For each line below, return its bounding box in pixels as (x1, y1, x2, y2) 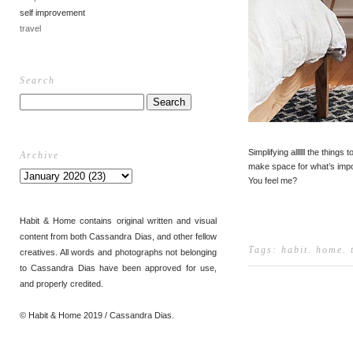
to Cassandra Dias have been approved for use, (20, 263, 217, 273)
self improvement (20, 7, 85, 17)
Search (20, 75, 55, 86)
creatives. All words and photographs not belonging (20, 247, 217, 257)
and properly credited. (20, 279, 103, 288)
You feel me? (248, 175, 297, 185)
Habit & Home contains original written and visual (20, 216, 217, 225)
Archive (20, 149, 59, 161)
